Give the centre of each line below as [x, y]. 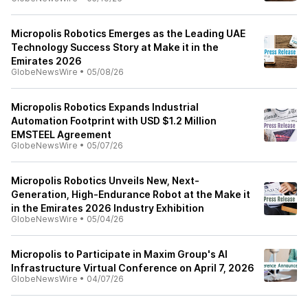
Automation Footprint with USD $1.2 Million [114, 121]
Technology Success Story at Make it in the [115, 47]
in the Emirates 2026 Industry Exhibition [108, 208]
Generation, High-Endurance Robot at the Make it [131, 194]
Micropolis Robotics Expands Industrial [105, 107]
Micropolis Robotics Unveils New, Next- [105, 180]
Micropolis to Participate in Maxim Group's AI [119, 254]
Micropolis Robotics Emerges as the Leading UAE [128, 33]
